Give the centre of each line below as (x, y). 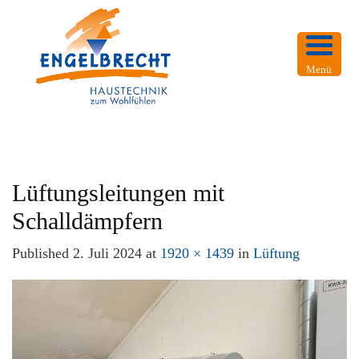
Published (42, 253)
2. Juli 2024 (107, 253)
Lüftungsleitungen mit (118, 193)
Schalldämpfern (87, 221)
